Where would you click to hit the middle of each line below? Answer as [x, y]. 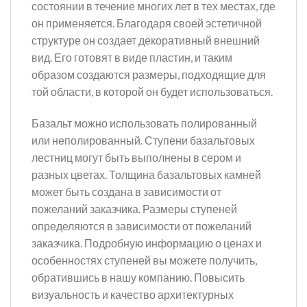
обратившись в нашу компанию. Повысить [138, 278]
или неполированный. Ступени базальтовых [143, 140]
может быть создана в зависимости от [126, 192]
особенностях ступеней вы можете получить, [144, 260]
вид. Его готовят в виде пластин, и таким [132, 58]
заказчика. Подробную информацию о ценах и [147, 243]
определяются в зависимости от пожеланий [142, 226]
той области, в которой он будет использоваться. [152, 92]
